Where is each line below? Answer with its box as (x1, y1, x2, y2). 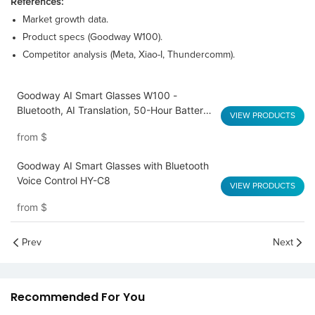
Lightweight (16, 119, 71, 131)
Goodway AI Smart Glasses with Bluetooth (16, 160, 209, 172)
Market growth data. (22, 15, 108, 25)
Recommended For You (11, 289, 145, 306)
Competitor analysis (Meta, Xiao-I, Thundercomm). (22, 50, 235, 60)
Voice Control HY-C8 (16, 174, 110, 187)
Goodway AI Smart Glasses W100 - (16, 89, 177, 102)
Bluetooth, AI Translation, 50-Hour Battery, (16, 104, 212, 117)
